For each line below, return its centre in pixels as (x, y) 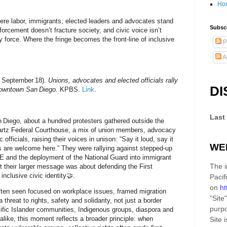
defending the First (125, 167)
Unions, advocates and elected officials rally (113, 80)
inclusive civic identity (34, 176)
